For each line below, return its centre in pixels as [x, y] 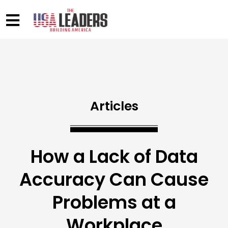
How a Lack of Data [114, 157]
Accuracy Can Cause [114, 180]
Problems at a [114, 203]
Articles [114, 106]
